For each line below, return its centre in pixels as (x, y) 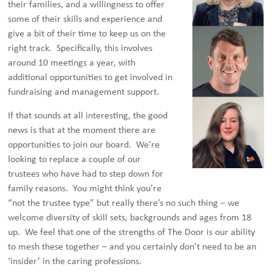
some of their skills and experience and (85, 19)
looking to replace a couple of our (75, 160)
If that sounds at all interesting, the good (88, 116)
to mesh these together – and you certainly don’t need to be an (132, 247)
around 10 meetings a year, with (72, 63)
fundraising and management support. (84, 92)
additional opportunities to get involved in (90, 78)
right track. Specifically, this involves (80, 49)
